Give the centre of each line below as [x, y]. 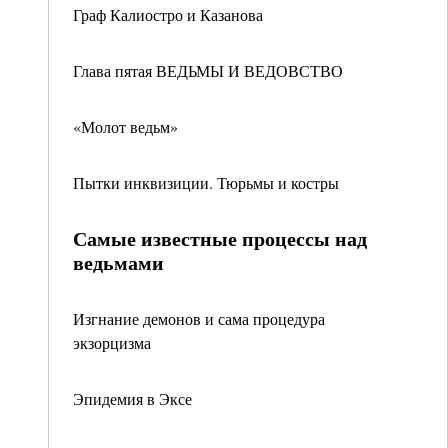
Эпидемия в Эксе [132, 398]
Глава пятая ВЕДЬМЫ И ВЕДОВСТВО [208, 70]
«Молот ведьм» [125, 126]
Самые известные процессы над [220, 238]
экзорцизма [112, 342]
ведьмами [118, 262]
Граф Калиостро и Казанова [168, 14]
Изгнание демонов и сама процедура [199, 318]
